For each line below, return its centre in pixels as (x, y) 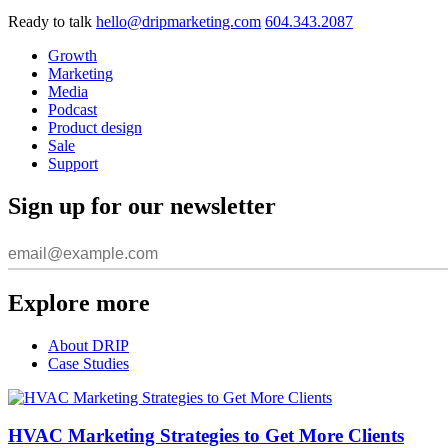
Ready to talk (50, 21)
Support (73, 163)
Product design (95, 127)
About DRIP (88, 345)
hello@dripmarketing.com (178, 21)
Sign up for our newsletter (142, 205)
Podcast (72, 109)
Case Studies (88, 363)
